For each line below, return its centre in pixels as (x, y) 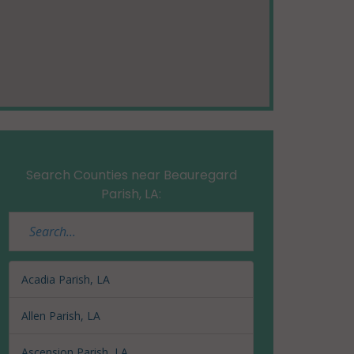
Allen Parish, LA (61, 316)
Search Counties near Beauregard (131, 175)
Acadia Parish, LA (66, 279)
